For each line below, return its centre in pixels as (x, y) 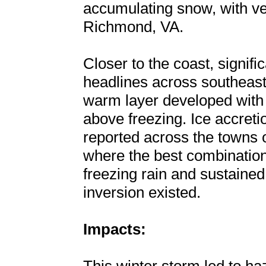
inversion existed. (142, 192)
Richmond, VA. (133, 27)
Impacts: (115, 229)
